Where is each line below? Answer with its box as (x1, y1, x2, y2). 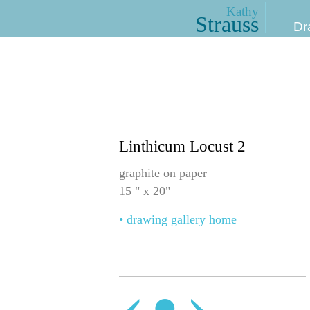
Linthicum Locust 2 (119, 138, 246, 156)
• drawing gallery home (119, 212, 237, 227)
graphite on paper (119, 165, 207, 180)
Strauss (194, 12, 259, 37)
